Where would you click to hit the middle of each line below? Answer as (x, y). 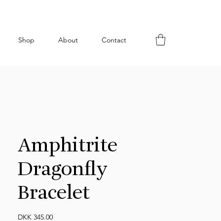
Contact (114, 40)
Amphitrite (68, 146)
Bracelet (54, 194)
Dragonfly (63, 170)
